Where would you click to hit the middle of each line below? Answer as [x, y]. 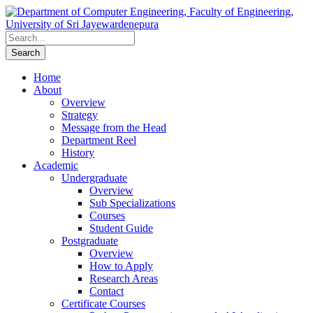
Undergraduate [94, 178]
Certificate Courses [103, 304]
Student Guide [121, 228]
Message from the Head [114, 128]
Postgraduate [90, 241]
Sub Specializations [132, 203]
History [78, 153]
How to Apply [121, 266]
